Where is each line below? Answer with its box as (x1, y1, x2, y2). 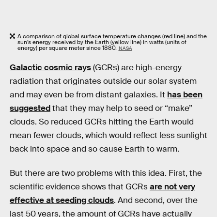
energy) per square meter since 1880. (17, 44, 117, 52)
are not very (150, 181, 195, 192)
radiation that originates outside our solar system (10, 76, 197, 87)
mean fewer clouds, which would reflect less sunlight (10, 130, 207, 141)
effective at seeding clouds (10, 195, 114, 205)
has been (167, 90, 202, 100)
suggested (10, 103, 50, 114)
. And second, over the (114, 195, 198, 205)
